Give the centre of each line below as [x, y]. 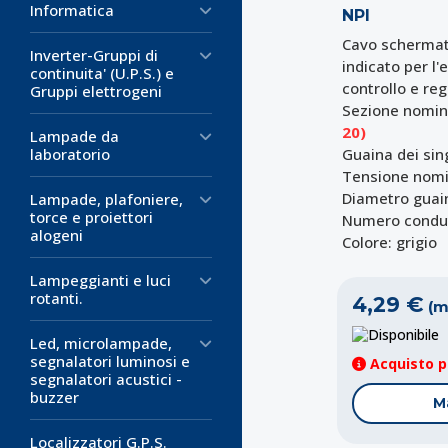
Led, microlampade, [101, 343]
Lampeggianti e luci [100, 280]
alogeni [56, 235]
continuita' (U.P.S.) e [102, 73]
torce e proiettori [91, 217]
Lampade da [74, 136]
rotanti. [56, 298]
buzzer [54, 397]
